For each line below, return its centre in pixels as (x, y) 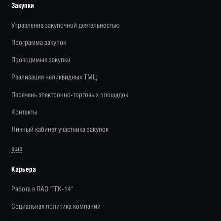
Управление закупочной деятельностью (66, 25)
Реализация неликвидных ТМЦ (54, 77)
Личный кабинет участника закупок (60, 129)
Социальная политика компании (56, 206)
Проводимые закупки (41, 60)
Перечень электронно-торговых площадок (70, 94)
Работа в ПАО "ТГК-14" (42, 188)
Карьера (24, 169)
